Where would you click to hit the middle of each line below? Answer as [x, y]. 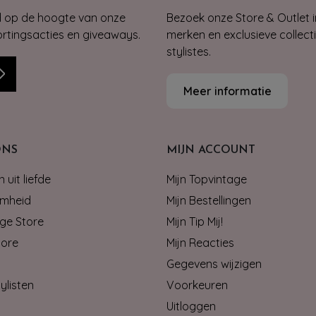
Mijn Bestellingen [209, 200]
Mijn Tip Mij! [195, 221]
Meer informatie [227, 91]
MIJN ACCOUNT [211, 150]
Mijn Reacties [200, 242]
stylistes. [189, 51]
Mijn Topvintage [207, 179]
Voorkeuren [197, 285]
